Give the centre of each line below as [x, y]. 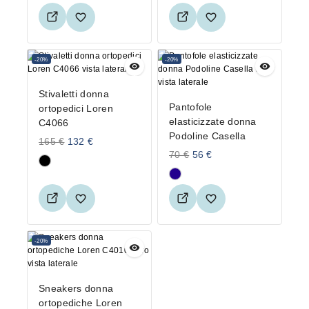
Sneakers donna [76, 289]
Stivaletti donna [74, 94]
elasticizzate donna [213, 122]
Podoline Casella [207, 136]
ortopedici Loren [76, 109]
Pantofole [191, 107]
